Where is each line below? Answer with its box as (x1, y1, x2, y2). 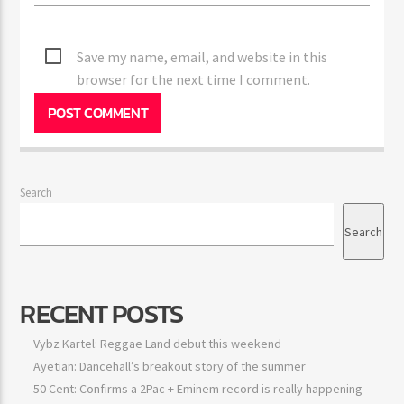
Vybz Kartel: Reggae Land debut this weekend (32, 335, 281, 352)
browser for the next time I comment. (76, 69, 310, 88)
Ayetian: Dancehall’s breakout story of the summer (32, 358, 306, 375)
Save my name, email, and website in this (76, 47, 327, 66)
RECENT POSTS (19, 294, 183, 333)
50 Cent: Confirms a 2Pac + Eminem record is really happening (32, 381, 363, 398)
